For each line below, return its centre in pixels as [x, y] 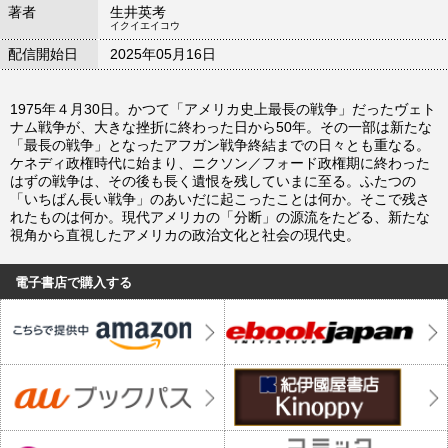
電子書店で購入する [73, 283]
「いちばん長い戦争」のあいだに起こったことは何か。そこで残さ [220, 199]
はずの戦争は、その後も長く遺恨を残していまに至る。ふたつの [213, 181]
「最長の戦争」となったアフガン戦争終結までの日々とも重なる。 [220, 145]
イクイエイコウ [145, 26]
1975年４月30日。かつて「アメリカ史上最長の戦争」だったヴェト [223, 109]
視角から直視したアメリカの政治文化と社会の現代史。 [185, 235]
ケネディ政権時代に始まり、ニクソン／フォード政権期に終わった [220, 163]
